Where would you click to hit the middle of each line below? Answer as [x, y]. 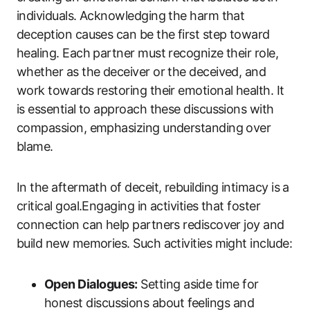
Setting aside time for [198, 284]
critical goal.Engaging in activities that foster [139, 206]
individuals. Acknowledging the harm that [131, 15]
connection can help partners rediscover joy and [151, 224]
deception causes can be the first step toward [143, 34]
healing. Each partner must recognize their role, [148, 53]
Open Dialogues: [91, 284]
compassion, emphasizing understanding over [144, 127]
